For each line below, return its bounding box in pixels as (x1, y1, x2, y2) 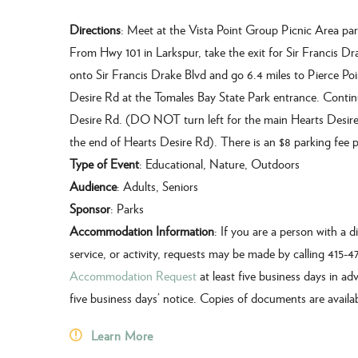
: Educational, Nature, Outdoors (139, 154, 300, 173)
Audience (70, 177, 117, 195)
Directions (70, 20, 121, 38)
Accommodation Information (70, 221, 214, 240)
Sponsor (70, 199, 110, 217)
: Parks (110, 199, 144, 217)
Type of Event (70, 154, 139, 173)
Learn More (90, 325, 153, 344)
